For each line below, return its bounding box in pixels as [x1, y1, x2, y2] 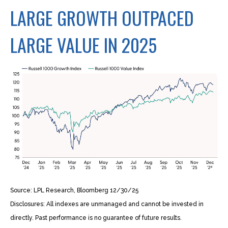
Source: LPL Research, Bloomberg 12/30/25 [10, 186, 138, 194]
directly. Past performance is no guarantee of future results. [10, 214, 182, 221]
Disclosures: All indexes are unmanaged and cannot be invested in [10, 200, 204, 208]
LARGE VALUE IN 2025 [10, 31, 157, 58]
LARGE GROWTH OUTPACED [10, 4, 194, 31]
